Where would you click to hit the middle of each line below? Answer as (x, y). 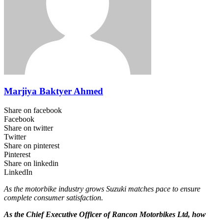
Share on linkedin (31, 163)
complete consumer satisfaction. (55, 197)
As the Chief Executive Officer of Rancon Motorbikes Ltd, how (105, 214)
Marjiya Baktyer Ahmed (54, 91)
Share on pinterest (32, 145)
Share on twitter (28, 128)
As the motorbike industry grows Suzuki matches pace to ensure (102, 189)
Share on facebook (33, 110)
